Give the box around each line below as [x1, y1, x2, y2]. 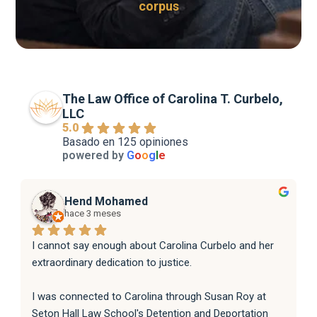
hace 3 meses [64, 207, 122, 219]
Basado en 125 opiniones [62, 134, 189, 149]
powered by [62, 148, 127, 162]
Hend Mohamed [64, 194, 149, 208]
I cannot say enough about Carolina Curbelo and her [32, 238, 275, 252]
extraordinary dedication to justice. [32, 255, 192, 269]
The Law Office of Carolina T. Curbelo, [62, 91, 284, 106]
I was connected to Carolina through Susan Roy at [32, 289, 267, 303]
